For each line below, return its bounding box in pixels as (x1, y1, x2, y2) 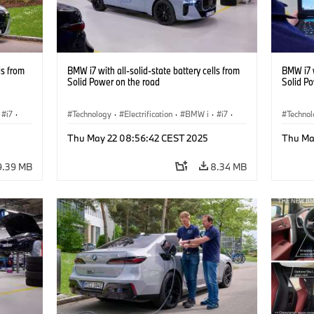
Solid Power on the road (67, 74, 160, 88)
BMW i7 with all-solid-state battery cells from (67, 63, 240, 77)
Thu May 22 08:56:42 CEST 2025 (67, 131, 208, 144)
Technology (71, 108, 111, 119)
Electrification (123, 108, 172, 119)
